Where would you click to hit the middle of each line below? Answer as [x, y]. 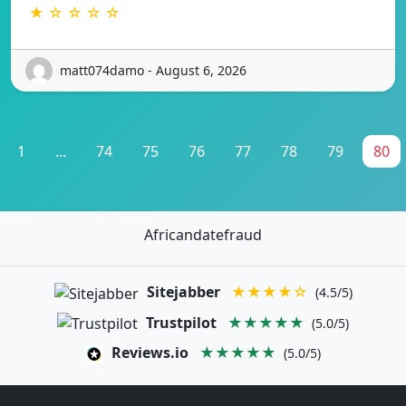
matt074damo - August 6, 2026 [153, 71]
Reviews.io [150, 353]
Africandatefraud [203, 234]
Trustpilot [181, 322]
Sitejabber [183, 291]
